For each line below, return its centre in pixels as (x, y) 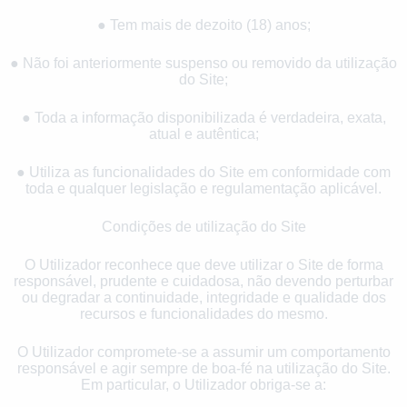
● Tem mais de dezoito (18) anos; (203, 25)
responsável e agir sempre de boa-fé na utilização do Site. (203, 368)
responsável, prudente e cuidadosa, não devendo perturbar (203, 281)
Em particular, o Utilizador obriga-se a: (203, 384)
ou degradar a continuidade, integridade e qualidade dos (203, 297)
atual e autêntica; (203, 134)
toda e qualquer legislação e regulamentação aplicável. (203, 188)
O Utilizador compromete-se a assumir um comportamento (203, 352)
